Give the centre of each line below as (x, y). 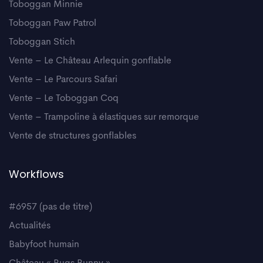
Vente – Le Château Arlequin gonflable (90, 61)
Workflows (36, 174)
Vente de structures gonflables (73, 136)
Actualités (30, 226)
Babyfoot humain (44, 245)
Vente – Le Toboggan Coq (64, 98)
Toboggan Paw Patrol (53, 23)
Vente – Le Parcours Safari (63, 80)
